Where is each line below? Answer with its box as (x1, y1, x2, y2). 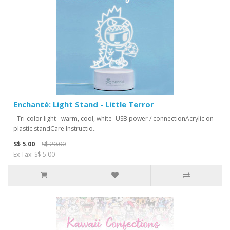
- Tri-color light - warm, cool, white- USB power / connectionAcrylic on (13, 114, 214, 123)
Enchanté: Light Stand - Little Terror (13, 99, 154, 109)
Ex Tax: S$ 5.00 (13, 150, 55, 159)
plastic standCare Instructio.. (13, 124, 96, 133)
